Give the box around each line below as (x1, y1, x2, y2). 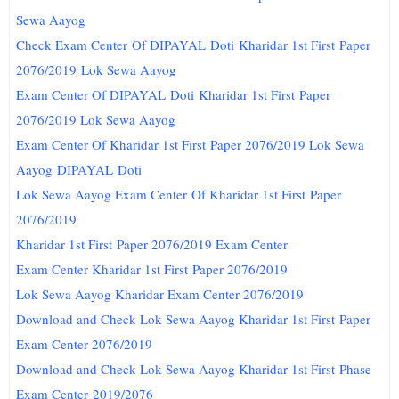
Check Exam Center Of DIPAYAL (16, 36, 211, 53)
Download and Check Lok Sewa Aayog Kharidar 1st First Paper (16, 310, 371, 328)
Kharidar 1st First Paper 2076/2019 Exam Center (16, 235, 289, 253)
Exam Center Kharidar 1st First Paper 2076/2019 (16, 260, 289, 278)
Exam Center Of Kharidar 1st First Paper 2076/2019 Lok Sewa (16, 135, 365, 153)
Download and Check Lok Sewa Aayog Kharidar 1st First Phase (16, 360, 372, 378)
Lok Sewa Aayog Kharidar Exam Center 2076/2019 (16, 285, 305, 303)
